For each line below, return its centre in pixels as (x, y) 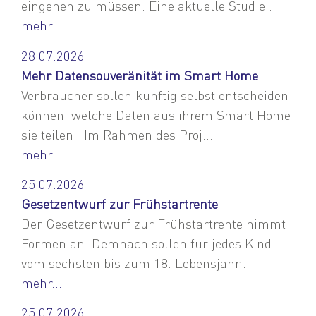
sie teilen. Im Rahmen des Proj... (117, 134)
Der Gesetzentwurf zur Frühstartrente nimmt (153, 224)
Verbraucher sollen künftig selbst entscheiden (155, 95)
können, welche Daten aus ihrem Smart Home (156, 114)
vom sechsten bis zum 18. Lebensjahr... (135, 263)
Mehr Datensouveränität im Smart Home (140, 75)
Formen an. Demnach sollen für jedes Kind (146, 243)
